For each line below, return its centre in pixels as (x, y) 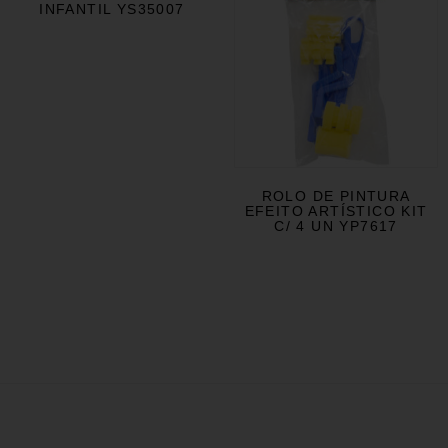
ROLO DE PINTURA (336, 196)
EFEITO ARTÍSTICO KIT (336, 211)
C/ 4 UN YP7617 (336, 226)
